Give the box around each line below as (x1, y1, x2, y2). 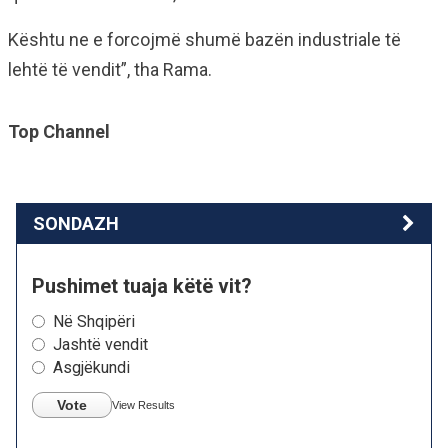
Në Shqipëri (53, 312, 135, 332)
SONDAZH (33, 213, 119, 235)
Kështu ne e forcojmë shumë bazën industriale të (8, 29, 401, 51)
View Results (112, 399, 175, 412)
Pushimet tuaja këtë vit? (32, 274, 252, 299)
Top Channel (8, 121, 110, 143)
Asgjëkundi (53, 358, 130, 378)
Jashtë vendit (53, 335, 148, 355)
